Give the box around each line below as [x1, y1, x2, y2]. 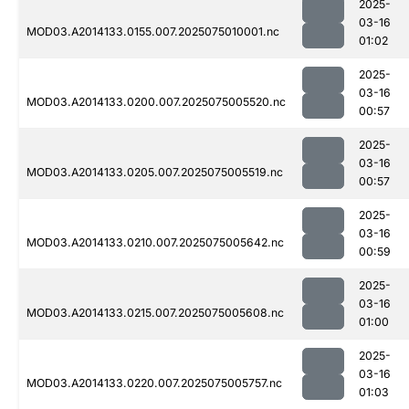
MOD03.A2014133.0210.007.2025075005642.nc [26, 236, 284, 250]
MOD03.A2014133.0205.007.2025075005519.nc [26, 165, 283, 180]
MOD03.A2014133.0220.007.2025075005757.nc [26, 376, 282, 391]
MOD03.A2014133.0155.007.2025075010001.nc [26, 25, 279, 39]
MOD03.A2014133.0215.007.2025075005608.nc [26, 306, 284, 320]
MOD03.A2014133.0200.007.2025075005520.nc [26, 95, 286, 110]
